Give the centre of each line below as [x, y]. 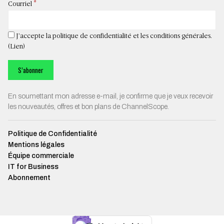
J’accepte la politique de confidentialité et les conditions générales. [113, 36]
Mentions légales [36, 144]
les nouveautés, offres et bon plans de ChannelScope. [88, 106]
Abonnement [29, 177]
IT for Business [33, 166]
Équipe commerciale [41, 155]
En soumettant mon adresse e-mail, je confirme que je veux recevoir [110, 96]
